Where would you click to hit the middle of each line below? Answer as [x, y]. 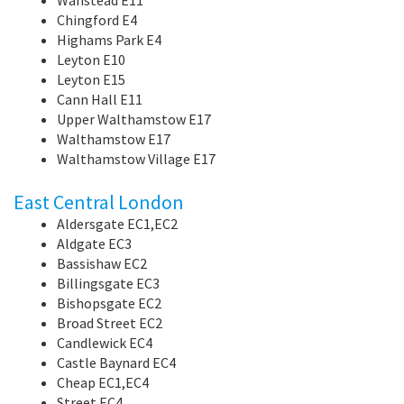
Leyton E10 [91, 59]
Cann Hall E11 [100, 99]
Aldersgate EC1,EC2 [117, 223]
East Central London [99, 202]
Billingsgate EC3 [108, 283]
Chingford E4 [97, 19]
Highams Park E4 [109, 39]
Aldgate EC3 [94, 243]
